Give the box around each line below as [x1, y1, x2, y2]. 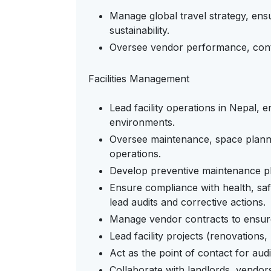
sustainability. [109, 24, 169, 36]
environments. [109, 116, 175, 128]
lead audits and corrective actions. [109, 196, 266, 208]
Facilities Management [88, 73, 189, 85]
